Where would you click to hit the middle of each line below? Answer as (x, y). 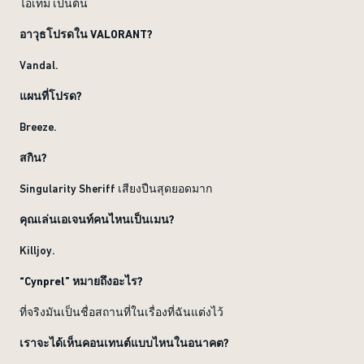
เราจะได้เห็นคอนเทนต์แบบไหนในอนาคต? (124, 343)
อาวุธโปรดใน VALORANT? (86, 34)
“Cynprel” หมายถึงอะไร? (81, 281)
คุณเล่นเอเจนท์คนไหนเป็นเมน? (97, 219)
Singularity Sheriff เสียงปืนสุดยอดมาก (116, 188)
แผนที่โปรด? (51, 96)
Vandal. (39, 65)
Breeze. (38, 127)
